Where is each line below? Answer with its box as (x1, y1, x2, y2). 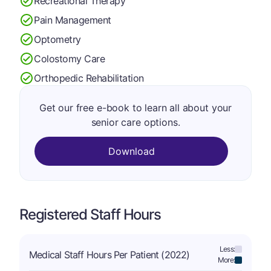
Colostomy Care (34, 52, 105, 65)
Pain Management (34, 13, 111, 26)
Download (108, 145, 155, 157)
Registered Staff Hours (19, 206, 161, 223)
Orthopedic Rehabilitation (34, 71, 144, 84)
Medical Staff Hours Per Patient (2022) (29, 249, 190, 261)
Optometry (34, 33, 81, 45)
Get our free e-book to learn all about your (39, 102, 232, 114)
